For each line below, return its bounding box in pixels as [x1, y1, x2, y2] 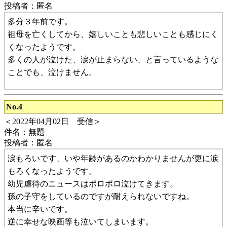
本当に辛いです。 [8, 204, 72, 213]
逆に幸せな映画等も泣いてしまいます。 [8, 217, 154, 226]
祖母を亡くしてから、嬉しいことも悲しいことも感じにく [8, 29, 218, 39]
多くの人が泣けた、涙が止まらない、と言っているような [8, 55, 218, 64]
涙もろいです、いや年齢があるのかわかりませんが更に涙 [8, 154, 218, 163]
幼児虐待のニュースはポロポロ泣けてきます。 [8, 179, 178, 188]
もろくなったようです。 [8, 166, 97, 175]
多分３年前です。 [8, 17, 72, 26]
